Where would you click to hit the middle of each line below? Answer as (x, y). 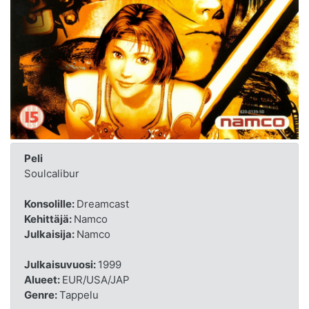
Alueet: (43, 279)
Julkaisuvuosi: (61, 264)
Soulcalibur (51, 173)
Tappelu (79, 295)
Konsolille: (50, 203)
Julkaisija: (50, 234)
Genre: (41, 295)
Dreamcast (102, 203)
